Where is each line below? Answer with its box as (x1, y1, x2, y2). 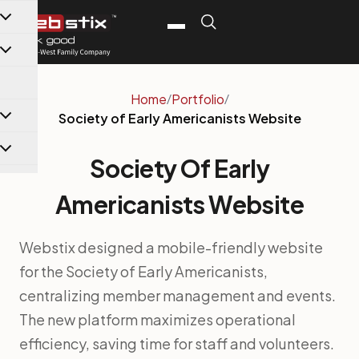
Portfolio (171, 91, 224, 108)
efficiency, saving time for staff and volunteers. (19, 334, 334, 353)
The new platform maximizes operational (19, 310, 296, 329)
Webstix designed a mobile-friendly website (19, 238, 323, 257)
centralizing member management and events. (19, 286, 336, 305)
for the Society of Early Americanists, (19, 262, 268, 281)
